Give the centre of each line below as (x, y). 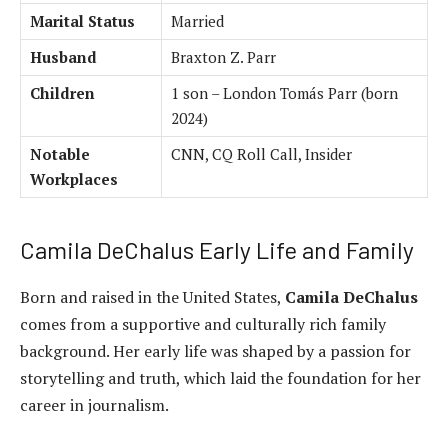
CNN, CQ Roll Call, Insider (261, 154)
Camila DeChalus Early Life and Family (217, 249)
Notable (60, 154)
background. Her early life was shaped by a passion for (215, 351)
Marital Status (82, 21)
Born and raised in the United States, (152, 297)
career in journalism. (94, 405)
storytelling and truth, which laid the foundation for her (220, 378)
